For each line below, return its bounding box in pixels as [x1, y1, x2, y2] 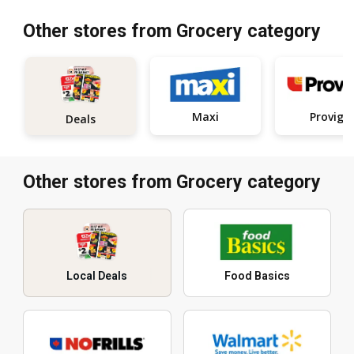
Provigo [309, 109, 351, 125]
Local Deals [66, 269, 128, 283]
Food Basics [224, 269, 290, 283]
